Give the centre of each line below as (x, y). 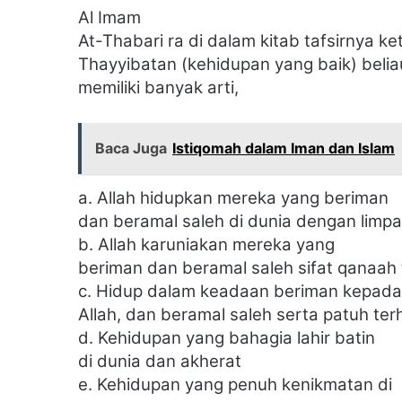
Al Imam (109, 18)
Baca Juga (131, 149)
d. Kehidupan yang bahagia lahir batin (227, 338)
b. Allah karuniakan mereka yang (206, 245)
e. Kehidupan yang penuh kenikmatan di (235, 385)
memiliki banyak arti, (158, 88)
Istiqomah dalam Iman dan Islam (284, 149)
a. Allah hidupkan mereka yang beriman (233, 198)
